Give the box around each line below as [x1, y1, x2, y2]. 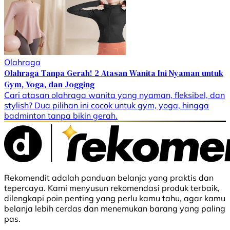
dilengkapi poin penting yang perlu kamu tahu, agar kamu [4, 193, 225, 203]
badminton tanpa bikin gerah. [4, 110, 118, 121]
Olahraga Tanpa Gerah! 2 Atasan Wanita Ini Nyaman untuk [4, 67, 223, 79]
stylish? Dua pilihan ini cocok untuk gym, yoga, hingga [4, 100, 209, 110]
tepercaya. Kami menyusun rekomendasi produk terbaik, [4, 182, 220, 193]
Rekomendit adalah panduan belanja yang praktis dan [4, 172, 214, 183]
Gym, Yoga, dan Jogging [4, 78, 94, 90]
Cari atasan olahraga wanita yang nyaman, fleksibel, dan [4, 89, 225, 100]
